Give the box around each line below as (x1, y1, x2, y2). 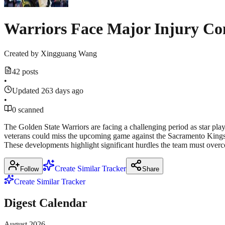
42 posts (12, 67, 38, 76)
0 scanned (12, 105, 44, 114)
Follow (20, 165, 39, 173)
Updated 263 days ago (12, 86, 83, 95)
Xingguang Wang (41, 49, 97, 58)
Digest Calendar (4, 196, 87, 209)
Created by (4, 49, 39, 58)
